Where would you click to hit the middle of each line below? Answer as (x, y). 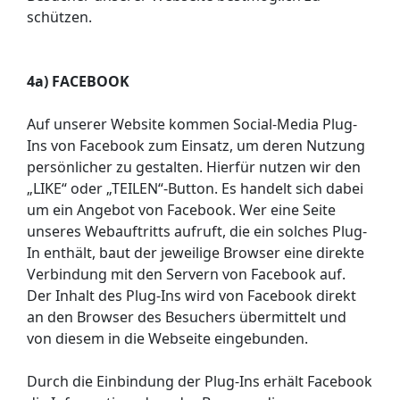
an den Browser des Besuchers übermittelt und (187, 317)
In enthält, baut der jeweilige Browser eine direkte (196, 252)
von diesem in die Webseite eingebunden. (167, 338)
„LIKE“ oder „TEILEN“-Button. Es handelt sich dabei (195, 188)
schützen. (59, 17)
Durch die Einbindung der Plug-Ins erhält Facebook (200, 381)
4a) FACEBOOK (78, 81)
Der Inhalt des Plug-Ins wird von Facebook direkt (192, 295)
